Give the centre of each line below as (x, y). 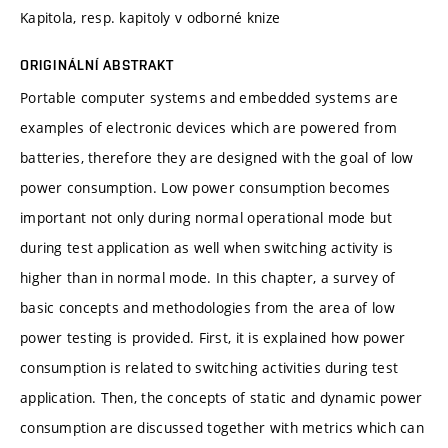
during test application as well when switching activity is (207, 247)
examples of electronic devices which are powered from (208, 127)
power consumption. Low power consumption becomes (205, 187)
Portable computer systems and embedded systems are (209, 97)
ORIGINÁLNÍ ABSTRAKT (97, 64)
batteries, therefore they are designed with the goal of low (217, 157)
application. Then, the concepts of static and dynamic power (221, 397)
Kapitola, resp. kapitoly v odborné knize (150, 17)
